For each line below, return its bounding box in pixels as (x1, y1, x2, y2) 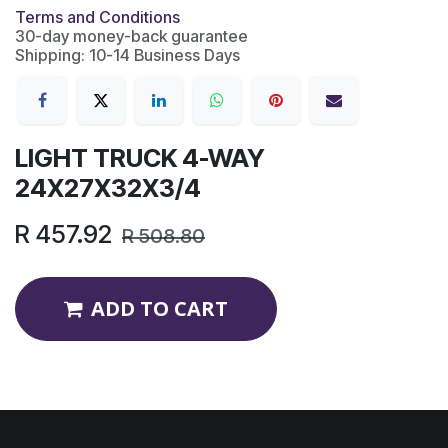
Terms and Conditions (15, 7, 180, 27)
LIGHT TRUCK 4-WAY (15, 143, 265, 174)
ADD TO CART (91, 295, 228, 323)
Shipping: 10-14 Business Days (15, 45, 240, 65)
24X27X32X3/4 (15, 173, 201, 204)
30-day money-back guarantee (15, 26, 248, 46)
